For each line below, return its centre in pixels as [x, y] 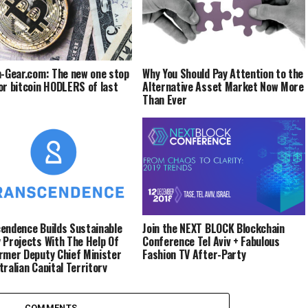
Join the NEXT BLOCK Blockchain [213, 228]
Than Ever [165, 99]
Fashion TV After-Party [194, 254]
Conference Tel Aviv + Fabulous [211, 241]
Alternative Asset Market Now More [223, 86]
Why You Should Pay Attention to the [223, 73]
